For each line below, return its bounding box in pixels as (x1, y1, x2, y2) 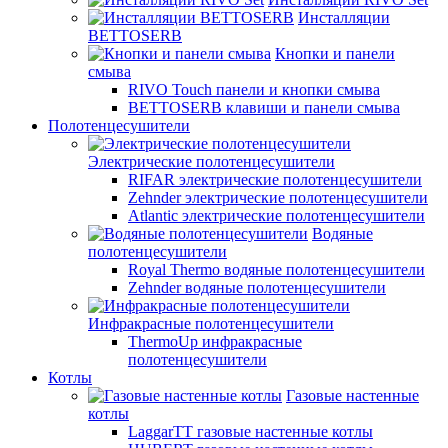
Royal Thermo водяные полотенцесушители (128, 261, 425, 278)
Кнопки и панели (275, 45, 395, 62)
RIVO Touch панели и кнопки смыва (128, 81, 380, 98)
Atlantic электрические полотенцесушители (128, 207, 425, 224)
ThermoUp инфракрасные (128, 333, 302, 350)
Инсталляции (298, 9, 390, 26)
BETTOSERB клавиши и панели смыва (128, 99, 400, 116)
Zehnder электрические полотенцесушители (128, 189, 428, 206)
